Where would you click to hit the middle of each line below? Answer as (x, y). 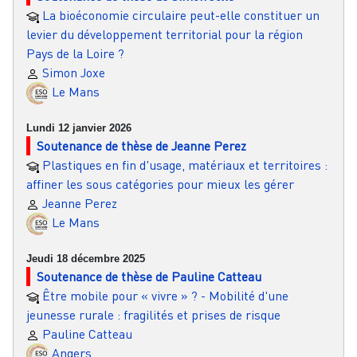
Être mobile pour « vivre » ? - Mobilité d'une (165, 296)
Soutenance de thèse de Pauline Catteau (149, 277)
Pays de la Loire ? (75, 53)
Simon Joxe (74, 72)
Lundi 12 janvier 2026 (79, 128)
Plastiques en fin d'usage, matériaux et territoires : (185, 165)
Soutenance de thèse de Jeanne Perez (141, 146)
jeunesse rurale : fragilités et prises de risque (153, 315)
